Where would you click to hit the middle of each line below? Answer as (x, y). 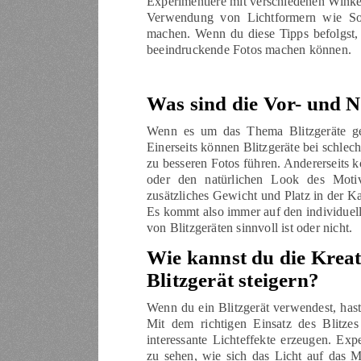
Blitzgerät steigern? (233, 280)
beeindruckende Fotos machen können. (249, 50)
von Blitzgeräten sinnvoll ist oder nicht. (250, 228)
